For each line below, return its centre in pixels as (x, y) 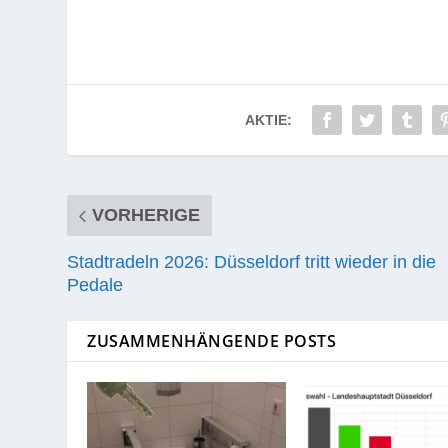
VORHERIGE (146, 214)
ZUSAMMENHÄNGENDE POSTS (212, 340)
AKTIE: (269, 119)
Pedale (95, 284)
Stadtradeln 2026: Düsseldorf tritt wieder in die (252, 261)
